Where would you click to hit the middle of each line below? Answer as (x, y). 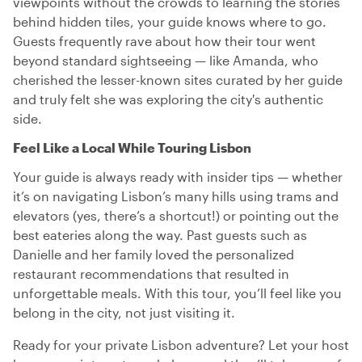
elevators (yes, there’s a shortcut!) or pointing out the (176, 215)
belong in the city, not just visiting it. (124, 312)
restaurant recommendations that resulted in (151, 274)
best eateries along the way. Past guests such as (160, 235)
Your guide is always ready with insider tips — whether (178, 177)
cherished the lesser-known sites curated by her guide (178, 80)
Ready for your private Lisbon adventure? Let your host (181, 345)
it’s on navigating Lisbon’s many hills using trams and (176, 196)
